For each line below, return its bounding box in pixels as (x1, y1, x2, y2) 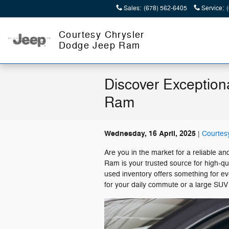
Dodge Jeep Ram (59, 40, 141, 51)
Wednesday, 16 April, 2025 (104, 129, 196, 139)
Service (201, 4, 222, 12)
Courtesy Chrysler (59, 29, 145, 40)
